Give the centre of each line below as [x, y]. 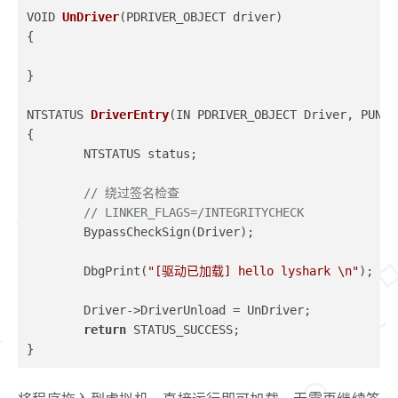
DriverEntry [130, 115]
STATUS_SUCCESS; [183, 330]
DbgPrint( [115, 271]
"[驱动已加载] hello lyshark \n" [253, 271]
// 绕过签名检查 [131, 193]
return [105, 330]
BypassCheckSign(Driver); [169, 232]
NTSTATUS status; [140, 154]
